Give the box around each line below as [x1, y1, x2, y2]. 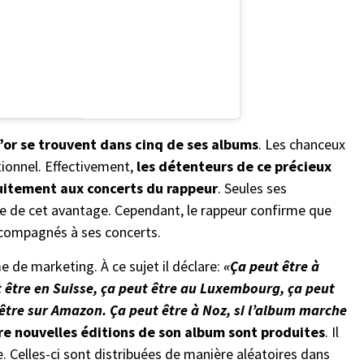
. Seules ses [218, 178, 287, 197]
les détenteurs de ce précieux [136, 156, 331, 175]
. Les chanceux [258, 134, 345, 154]
